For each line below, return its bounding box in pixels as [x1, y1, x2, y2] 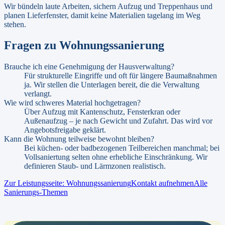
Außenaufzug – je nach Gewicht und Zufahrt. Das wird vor [24, 117, 212, 126]
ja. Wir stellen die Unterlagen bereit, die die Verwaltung [24, 80, 199, 89]
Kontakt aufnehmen [131, 179, 194, 188]
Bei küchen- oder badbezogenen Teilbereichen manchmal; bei [24, 144, 219, 153]
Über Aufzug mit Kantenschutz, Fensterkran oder [24, 107, 180, 117]
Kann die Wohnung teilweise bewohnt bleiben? [4, 135, 154, 144]
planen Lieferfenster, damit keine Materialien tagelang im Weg [4, 11, 200, 20]
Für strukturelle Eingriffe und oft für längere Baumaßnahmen [24, 71, 217, 80]
